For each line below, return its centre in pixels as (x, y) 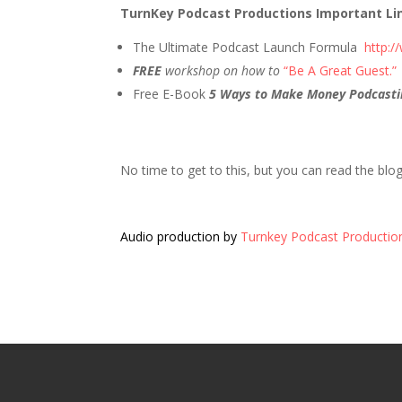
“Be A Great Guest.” (341, 70)
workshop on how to (223, 70)
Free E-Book (171, 94)
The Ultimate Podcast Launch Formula (245, 47)
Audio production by (181, 236)
